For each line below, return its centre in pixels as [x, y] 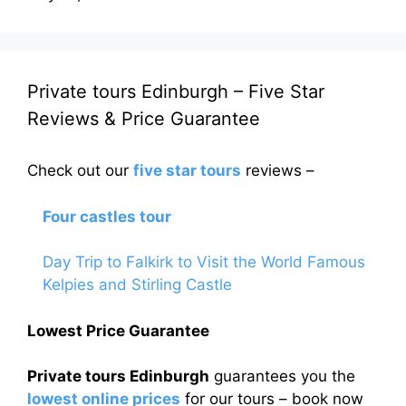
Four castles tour [107, 216]
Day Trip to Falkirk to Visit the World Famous [204, 262]
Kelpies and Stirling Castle [137, 285]
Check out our [80, 171]
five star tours [187, 171]
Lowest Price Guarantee [118, 330]
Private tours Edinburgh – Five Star [176, 92]
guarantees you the [282, 377]
